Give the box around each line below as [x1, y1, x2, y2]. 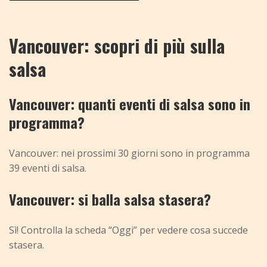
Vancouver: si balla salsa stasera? [9, 188, 211, 210]
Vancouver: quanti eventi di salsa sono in [9, 93, 250, 115]
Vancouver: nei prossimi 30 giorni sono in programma [9, 147, 250, 160]
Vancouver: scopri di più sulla [9, 32, 225, 60]
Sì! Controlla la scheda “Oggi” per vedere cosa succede [9, 223, 248, 237]
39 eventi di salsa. [9, 162, 86, 175]
